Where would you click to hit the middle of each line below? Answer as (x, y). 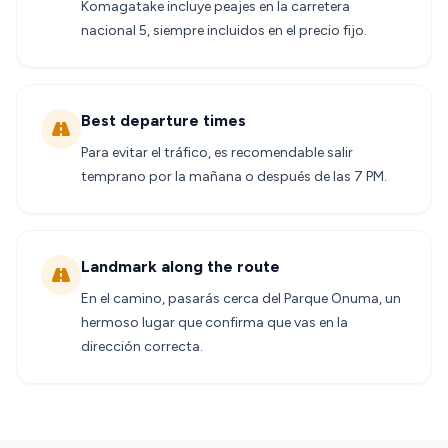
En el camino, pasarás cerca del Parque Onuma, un (241, 298)
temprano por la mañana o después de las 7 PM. (234, 176)
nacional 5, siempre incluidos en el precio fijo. (224, 30)
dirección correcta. (142, 346)
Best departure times (163, 120)
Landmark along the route (180, 266)
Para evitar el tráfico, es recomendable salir (217, 152)
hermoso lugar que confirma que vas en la (214, 322)
